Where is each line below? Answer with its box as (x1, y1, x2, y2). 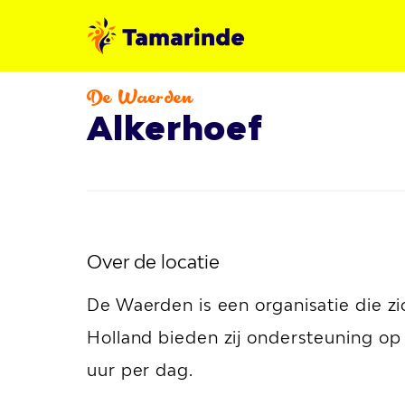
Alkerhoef (87, 108, 264, 147)
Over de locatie (87, 250, 220, 272)
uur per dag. (87, 360, 193, 380)
